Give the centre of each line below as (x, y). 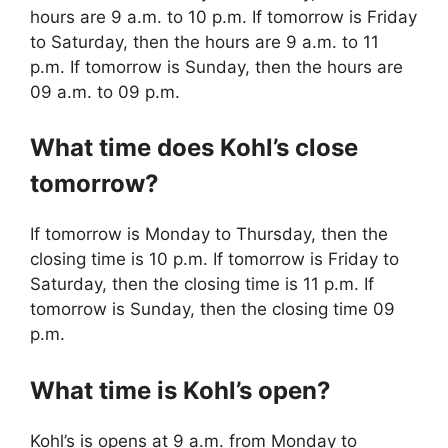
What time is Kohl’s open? (180, 390)
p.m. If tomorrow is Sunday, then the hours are (216, 66)
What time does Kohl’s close (194, 148)
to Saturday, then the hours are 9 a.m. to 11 (204, 41)
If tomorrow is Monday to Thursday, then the (209, 234)
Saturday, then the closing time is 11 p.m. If (202, 284)
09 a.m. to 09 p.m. (105, 91)
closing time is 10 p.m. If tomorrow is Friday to (214, 259)
